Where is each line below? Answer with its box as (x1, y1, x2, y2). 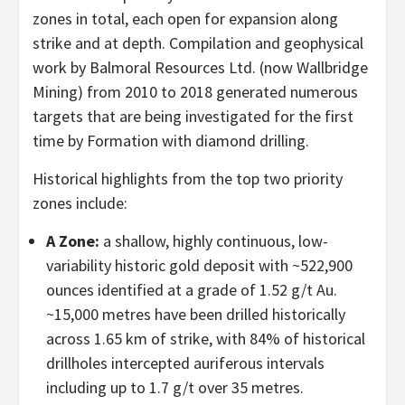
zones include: (33, 192, 127, 213)
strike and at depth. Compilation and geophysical (33, 32, 363, 53)
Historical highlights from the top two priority (33, 167, 343, 189)
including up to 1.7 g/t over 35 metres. (46, 376, 304, 398)
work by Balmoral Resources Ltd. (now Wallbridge (33, 56, 368, 78)
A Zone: (46, 230, 99, 251)
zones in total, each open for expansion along (33, 7, 338, 29)
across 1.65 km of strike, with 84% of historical (46, 327, 365, 349)
